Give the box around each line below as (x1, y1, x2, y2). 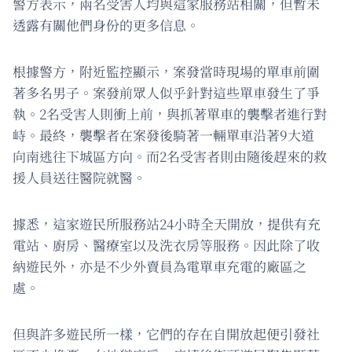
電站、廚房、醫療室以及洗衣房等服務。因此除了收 (13, 235, 320, 255)
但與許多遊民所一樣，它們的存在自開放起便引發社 (13, 324, 320, 344)
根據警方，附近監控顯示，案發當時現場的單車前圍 (13, 61, 320, 82)
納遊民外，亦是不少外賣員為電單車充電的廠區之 (13, 256, 306, 277)
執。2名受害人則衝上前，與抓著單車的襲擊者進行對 (13, 104, 327, 124)
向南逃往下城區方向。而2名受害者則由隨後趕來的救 (13, 146, 327, 167)
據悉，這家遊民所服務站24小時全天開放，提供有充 (13, 214, 321, 234)
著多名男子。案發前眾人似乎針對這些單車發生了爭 (13, 82, 320, 103)
